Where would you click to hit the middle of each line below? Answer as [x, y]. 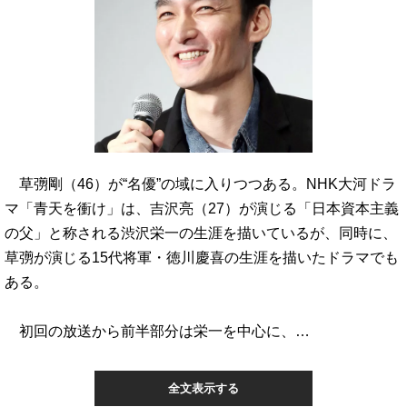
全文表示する [203, 388]
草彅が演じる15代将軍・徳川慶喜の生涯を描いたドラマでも [202, 257]
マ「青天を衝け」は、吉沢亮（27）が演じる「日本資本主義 [202, 208]
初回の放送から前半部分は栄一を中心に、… [157, 331]
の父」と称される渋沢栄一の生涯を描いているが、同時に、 [201, 233]
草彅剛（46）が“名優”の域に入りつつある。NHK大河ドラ [200, 184]
